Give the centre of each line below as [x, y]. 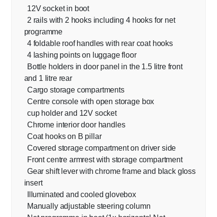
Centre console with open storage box [91, 102]
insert [33, 183]
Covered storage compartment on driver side [101, 148]
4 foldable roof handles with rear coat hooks [100, 44]
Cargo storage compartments [76, 90]
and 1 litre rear [48, 78]
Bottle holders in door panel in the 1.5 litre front [105, 67]
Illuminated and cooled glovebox [81, 195]
